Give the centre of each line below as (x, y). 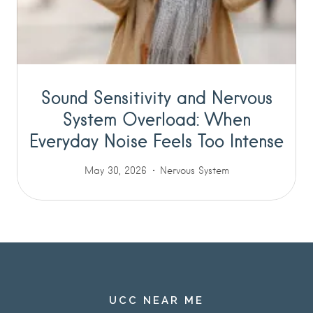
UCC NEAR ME (156, 300)
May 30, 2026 (115, 170)
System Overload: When (156, 119)
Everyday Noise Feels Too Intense (156, 140)
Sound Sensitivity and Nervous (156, 97)
